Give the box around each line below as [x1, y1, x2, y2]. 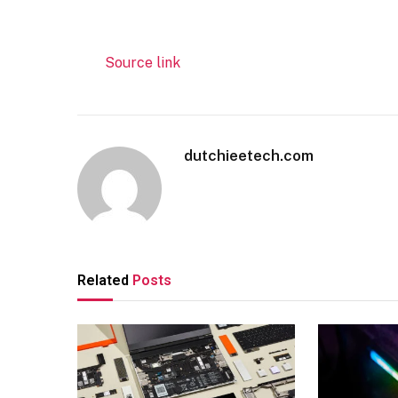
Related [77, 271, 132, 289]
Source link [104, 53, 180, 71]
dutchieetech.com [184, 146, 314, 164]
